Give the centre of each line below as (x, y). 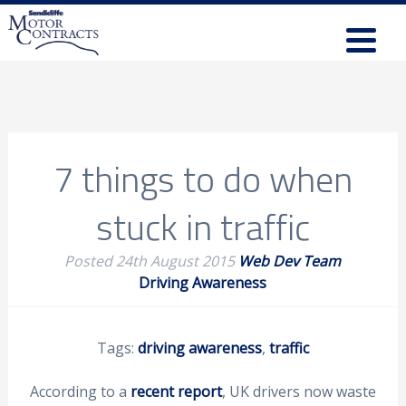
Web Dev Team (290, 261)
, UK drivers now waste (299, 391)
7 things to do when (203, 178)
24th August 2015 (176, 261)
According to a (80, 391)
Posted (91, 261)
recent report (176, 391)
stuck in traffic (203, 226)
